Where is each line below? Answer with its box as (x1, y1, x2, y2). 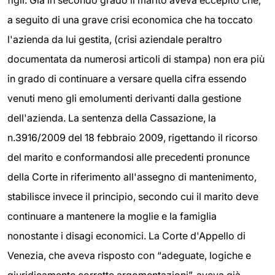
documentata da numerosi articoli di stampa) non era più (7, 53, 265, 65)
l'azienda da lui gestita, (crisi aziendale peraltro (7, 33, 222, 45)
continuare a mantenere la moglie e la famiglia (7, 210, 217, 222)
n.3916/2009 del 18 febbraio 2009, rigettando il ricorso (7, 131, 258, 144)
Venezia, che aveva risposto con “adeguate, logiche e (7, 249, 251, 261)
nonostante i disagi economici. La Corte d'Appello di (7, 230, 246, 242)
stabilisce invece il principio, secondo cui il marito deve (7, 190, 258, 203)
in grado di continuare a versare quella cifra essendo (7, 72, 247, 85)
